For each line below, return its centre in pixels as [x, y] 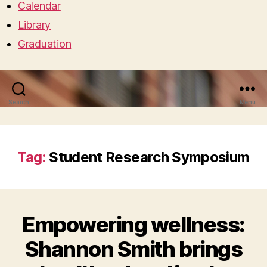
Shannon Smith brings [133, 249]
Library [35, 24]
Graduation [45, 44]
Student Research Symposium [149, 157]
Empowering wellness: [133, 224]
